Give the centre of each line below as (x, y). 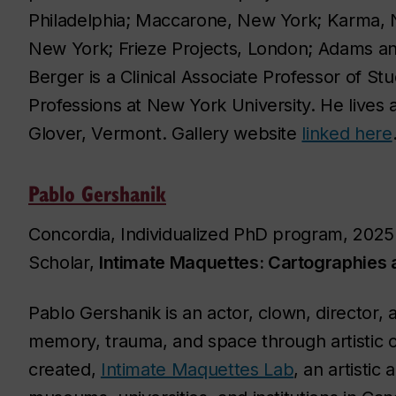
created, (65, 369)
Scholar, (64, 262)
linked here (347, 133)
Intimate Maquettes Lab (197, 369)
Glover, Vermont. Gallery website (165, 133)
